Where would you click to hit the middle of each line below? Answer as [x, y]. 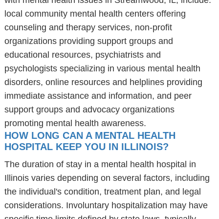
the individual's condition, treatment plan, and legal [102, 192]
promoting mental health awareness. [75, 123]
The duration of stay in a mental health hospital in [100, 164]
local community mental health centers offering [95, 14]
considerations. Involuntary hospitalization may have [106, 205]
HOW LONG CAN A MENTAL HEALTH [90, 135]
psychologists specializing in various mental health [102, 68]
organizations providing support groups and [88, 41]
